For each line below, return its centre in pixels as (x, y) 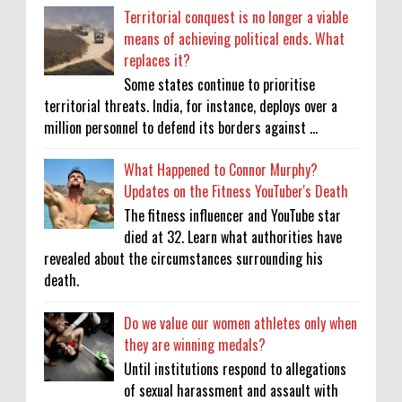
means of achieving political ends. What (235, 38)
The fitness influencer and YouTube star (233, 216)
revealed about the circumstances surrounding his (184, 259)
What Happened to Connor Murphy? (221, 170)
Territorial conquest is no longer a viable (236, 17)
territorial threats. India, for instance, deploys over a (191, 105)
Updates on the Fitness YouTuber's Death (236, 192)
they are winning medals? (195, 344)
